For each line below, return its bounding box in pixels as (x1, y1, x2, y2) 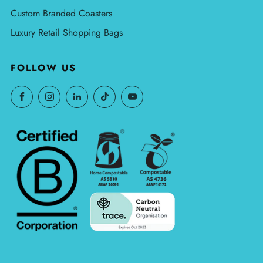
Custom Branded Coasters (11, 6, 112, 20)
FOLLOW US (11, 60, 76, 75)
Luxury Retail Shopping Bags (11, 25, 123, 39)
